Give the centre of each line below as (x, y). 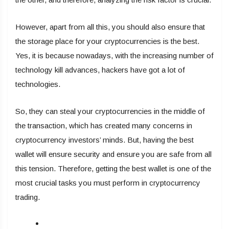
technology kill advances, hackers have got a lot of (100, 70)
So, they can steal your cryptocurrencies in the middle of (110, 111)
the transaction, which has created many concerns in (104, 126)
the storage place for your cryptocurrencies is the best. (107, 41)
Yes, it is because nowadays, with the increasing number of (114, 56)
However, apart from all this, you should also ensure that (110, 27)
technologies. (38, 84)
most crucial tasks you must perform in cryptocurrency (108, 183)
